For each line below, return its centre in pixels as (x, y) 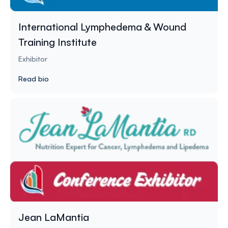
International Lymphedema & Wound (102, 26)
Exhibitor (33, 59)
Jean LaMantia (54, 217)
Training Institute (58, 42)
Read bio (34, 78)
